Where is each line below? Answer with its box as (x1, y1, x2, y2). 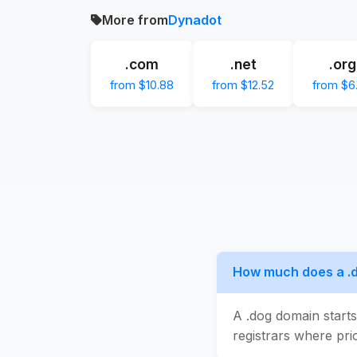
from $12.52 (212, 77, 274, 92)
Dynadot (168, 11, 222, 28)
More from (102, 11, 168, 28)
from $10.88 (110, 77, 174, 92)
